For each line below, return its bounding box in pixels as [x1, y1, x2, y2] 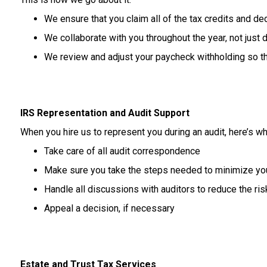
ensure [60, 13, 91, 24]
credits [204, 13, 236, 24]
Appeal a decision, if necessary [44, 203, 175, 214]
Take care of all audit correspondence [44, 145, 200, 157]
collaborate [60, 32, 109, 44]
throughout [145, 32, 193, 44]
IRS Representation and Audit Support [20, 107, 190, 119]
